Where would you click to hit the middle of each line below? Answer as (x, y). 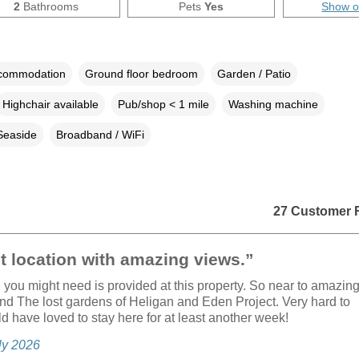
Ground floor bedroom (141, 73)
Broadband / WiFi (100, 134)
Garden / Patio (254, 73)
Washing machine (273, 104)
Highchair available (50, 104)
